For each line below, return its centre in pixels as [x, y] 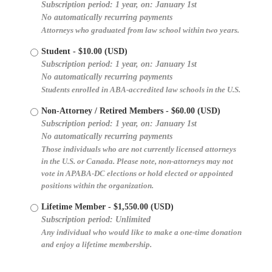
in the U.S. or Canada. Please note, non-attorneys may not [137, 161]
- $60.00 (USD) [193, 110]
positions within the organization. [97, 185]
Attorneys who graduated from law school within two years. [140, 30]
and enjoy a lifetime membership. [97, 244]
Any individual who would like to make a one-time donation [141, 232]
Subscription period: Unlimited [96, 219]
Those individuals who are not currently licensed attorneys [139, 149]
